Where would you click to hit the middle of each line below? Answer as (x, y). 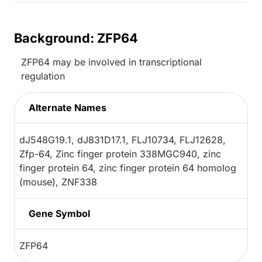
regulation (43, 76)
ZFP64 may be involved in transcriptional (111, 62)
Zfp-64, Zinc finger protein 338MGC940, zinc (120, 154)
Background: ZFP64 (76, 38)
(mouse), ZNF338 (58, 182)
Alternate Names (68, 107)
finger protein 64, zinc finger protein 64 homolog (128, 168)
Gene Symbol (59, 213)
